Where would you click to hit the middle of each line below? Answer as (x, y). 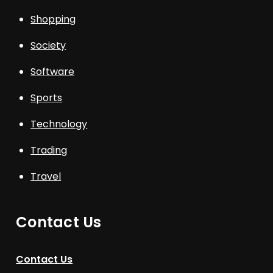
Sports (47, 98)
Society (48, 46)
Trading (49, 151)
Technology (59, 124)
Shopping (53, 19)
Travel (46, 177)
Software (53, 72)
